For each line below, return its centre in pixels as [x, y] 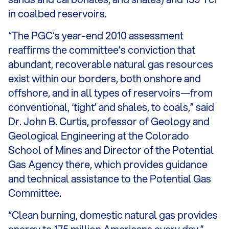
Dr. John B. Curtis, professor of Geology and [109, 121]
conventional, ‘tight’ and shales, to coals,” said [111, 107]
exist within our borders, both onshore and [105, 78]
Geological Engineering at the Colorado [99, 136]
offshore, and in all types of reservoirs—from [110, 93]
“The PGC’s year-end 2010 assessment [96, 36]
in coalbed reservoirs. [58, 14]
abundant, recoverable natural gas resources [111, 64]
